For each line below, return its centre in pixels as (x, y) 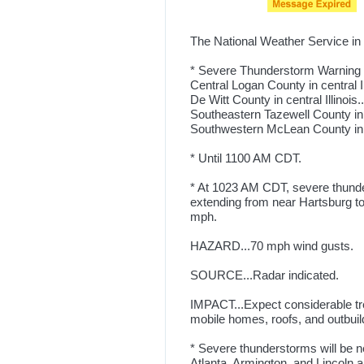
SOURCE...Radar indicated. (264, 275)
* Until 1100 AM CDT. (246, 158)
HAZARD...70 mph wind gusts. (272, 246)
